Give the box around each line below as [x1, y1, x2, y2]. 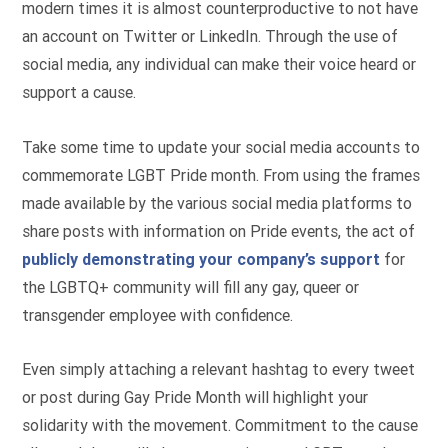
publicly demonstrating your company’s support [22, 249, 381, 269]
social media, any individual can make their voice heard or [22, 55, 417, 75]
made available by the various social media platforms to [22, 193, 413, 213]
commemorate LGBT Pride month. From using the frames [22, 165, 421, 185]
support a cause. [22, 83, 137, 103]
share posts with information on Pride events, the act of [22, 221, 416, 241]
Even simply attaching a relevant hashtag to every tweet [22, 360, 416, 380]
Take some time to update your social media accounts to [22, 137, 421, 157]
